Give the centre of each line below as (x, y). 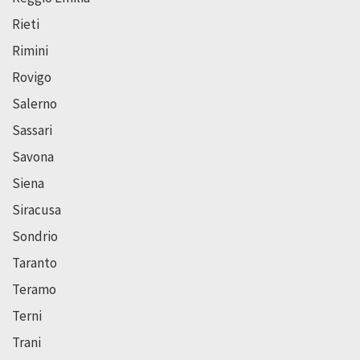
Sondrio (35, 236)
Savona (33, 156)
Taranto (35, 262)
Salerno (35, 103)
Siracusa (37, 209)
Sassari (32, 130)
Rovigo (32, 77)
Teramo (34, 289)
